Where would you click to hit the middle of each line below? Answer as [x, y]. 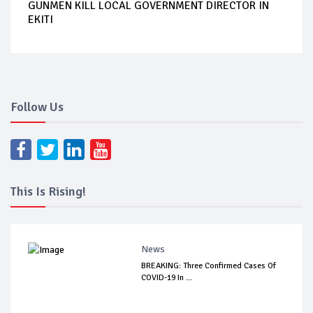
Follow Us [37, 107]
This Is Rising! [48, 191]
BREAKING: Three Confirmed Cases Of [209, 265]
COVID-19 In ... [167, 277]
